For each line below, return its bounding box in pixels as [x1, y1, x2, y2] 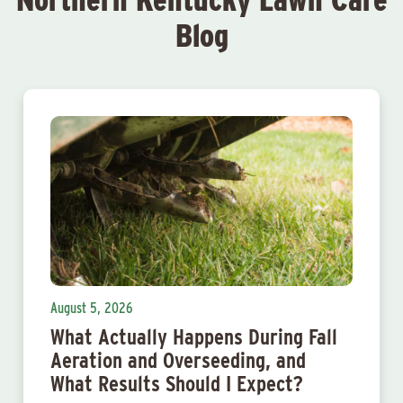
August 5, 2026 [50, 300, 132, 317]
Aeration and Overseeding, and [50, 347, 306, 373]
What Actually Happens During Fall [50, 324, 337, 350]
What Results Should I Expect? [50, 371, 303, 397]
